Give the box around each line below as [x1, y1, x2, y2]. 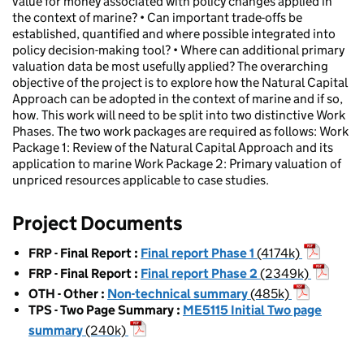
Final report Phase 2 [141, 265, 258, 281]
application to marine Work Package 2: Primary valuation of [12, 155, 341, 171]
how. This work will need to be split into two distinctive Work [12, 106, 345, 123]
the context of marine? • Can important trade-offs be [12, 9, 302, 25]
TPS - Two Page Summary [28, 301, 174, 318]
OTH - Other [28, 285, 98, 301]
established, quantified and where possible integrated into [12, 25, 336, 41]
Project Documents [12, 210, 183, 235]
